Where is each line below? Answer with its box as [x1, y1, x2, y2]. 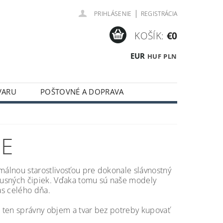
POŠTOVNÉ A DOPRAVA [40, 87, 124, 97]
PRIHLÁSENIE [94, 9, 132, 18]
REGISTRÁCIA [140, 9, 178, 18]
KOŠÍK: [134, 29, 164, 42]
